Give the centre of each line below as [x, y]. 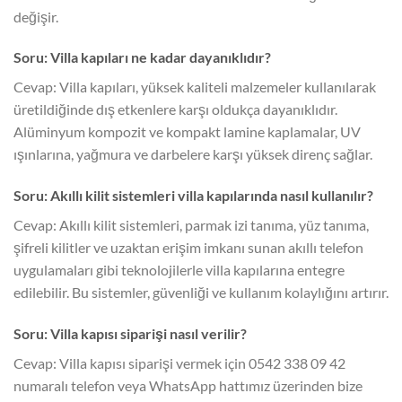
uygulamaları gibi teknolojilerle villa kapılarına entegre [179, 270]
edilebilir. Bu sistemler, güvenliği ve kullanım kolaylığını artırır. [201, 293]
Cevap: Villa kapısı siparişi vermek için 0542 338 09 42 [179, 363]
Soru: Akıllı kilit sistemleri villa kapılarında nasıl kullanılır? [193, 196]
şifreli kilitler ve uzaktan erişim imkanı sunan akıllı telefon [188, 248]
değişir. [36, 16]
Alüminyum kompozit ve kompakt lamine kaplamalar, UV [187, 132]
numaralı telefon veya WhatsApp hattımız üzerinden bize [188, 385]
